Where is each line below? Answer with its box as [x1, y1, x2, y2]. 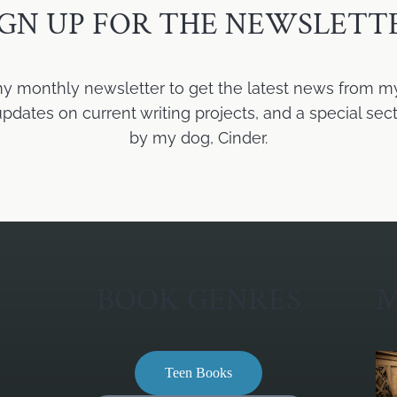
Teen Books [165, 365, 232, 381]
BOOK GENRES [96, 279, 301, 320]
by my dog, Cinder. [129, 128, 268, 147]
